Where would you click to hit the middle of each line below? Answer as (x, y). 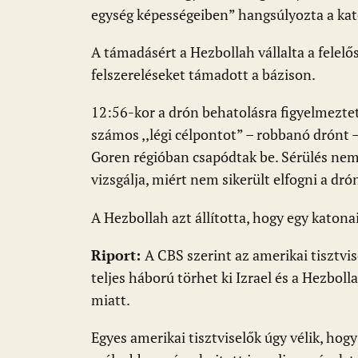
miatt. (111, 300)
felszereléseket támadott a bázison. (203, 75)
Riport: (118, 255)
